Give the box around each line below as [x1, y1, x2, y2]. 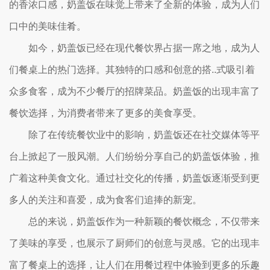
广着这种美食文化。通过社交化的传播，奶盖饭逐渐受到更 [9, 173, 260, 183]
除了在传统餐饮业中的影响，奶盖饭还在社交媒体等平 [28, 130, 260, 140]
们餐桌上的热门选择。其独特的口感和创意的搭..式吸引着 [9, 64, 255, 75]
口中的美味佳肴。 [9, 21, 86, 31]
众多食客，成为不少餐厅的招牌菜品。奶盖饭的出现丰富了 [9, 86, 260, 96]
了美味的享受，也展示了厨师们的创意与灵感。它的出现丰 [9, 238, 260, 248]
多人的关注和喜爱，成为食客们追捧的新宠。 [9, 195, 202, 205]
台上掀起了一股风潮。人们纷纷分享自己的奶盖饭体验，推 [9, 151, 260, 162]
